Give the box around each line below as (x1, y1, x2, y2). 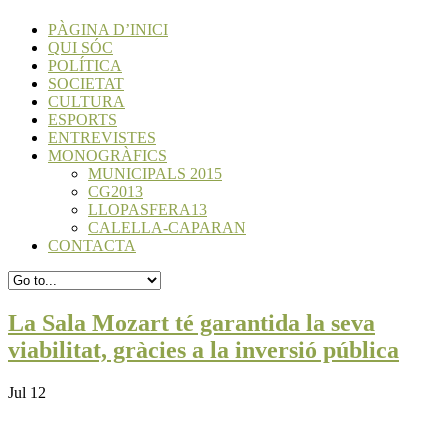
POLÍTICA (48, 57, 122, 75)
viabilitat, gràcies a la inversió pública (8, 337, 399, 364)
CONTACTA (48, 237, 136, 255)
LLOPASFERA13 (88, 201, 207, 219)
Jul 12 (8, 384, 46, 402)
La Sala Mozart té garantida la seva (8, 310, 375, 337)
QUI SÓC (48, 39, 113, 57)
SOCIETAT (48, 75, 124, 93)
